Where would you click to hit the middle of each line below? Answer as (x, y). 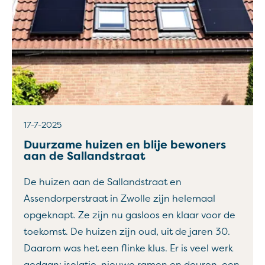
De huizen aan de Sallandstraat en (103, 182)
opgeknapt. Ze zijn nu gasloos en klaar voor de (130, 215)
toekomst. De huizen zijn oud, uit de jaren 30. (127, 232)
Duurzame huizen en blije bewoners (125, 145)
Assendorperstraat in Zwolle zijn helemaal (119, 199)
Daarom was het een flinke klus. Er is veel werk (128, 248)
